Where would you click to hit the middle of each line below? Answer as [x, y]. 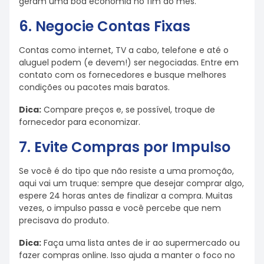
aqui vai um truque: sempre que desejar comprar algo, [131, 183]
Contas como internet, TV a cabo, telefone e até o [124, 50]
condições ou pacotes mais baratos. [94, 87]
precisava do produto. [64, 220]
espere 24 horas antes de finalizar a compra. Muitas [126, 195]
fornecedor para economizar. [80, 122]
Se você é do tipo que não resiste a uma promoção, [126, 171]
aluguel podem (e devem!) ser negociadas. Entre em [129, 62]
